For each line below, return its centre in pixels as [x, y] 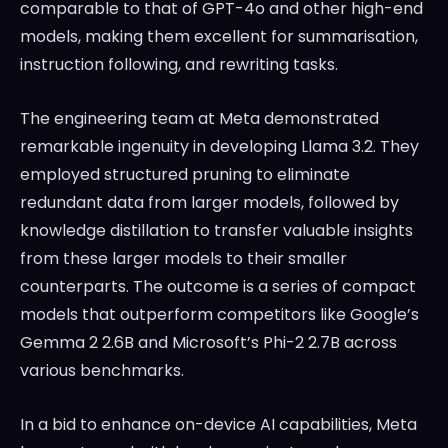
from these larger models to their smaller [183, 259]
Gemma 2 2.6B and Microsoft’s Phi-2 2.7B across [208, 343]
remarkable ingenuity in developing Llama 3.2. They [219, 147]
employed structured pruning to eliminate [185, 175]
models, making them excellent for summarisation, [219, 37]
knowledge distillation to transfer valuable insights [216, 231]
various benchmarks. [102, 371]
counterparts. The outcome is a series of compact [218, 287]
